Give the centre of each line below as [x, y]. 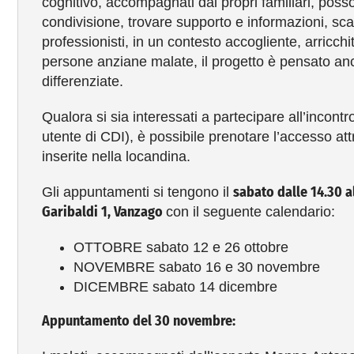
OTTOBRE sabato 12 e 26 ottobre [181, 247]
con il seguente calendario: [250, 211]
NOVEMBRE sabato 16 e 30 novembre [196, 267]
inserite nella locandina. [116, 156]
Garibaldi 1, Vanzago [104, 211]
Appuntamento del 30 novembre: [138, 320]
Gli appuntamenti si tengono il [137, 192]
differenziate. [82, 81]
